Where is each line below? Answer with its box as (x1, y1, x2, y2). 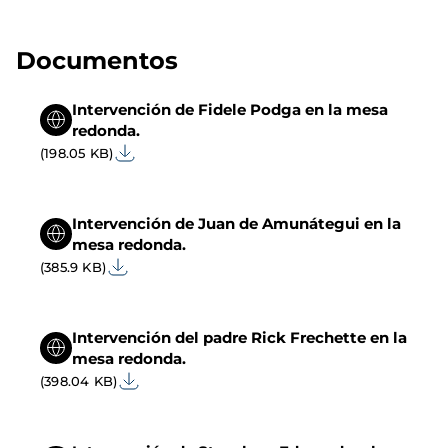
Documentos (16, 46, 178, 76)
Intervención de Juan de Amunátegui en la (72, 214, 401, 234)
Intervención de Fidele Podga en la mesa (72, 100, 388, 120)
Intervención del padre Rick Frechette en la (72, 328, 407, 348)
